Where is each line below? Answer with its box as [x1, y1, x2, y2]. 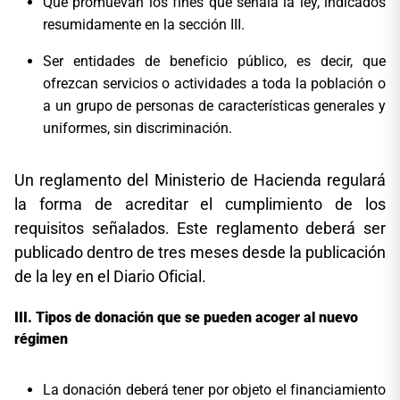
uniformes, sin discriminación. [43, 120, 232, 137]
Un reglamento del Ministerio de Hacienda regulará [14, 171, 386, 190]
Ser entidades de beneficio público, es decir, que [43, 53, 386, 71]
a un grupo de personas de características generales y [43, 97, 386, 115]
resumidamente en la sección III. [43, 16, 245, 34]
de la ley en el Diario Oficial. [14, 267, 206, 287]
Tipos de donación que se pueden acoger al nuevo [36, 309, 358, 327]
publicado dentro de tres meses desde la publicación [14, 243, 386, 262]
